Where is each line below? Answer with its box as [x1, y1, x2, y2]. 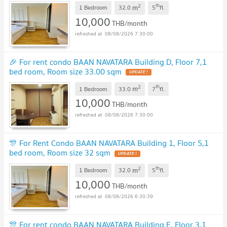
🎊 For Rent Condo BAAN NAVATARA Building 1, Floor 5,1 [9, 136, 209, 150]
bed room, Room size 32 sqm [9, 146, 110, 160]
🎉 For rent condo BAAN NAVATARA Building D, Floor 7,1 [9, 55, 207, 68]
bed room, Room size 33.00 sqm [9, 64, 122, 78]
